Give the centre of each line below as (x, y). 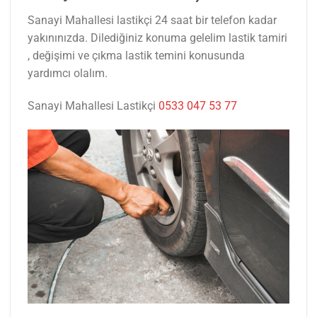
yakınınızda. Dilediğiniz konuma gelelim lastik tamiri (157, 38)
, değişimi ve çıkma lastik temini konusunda (136, 56)
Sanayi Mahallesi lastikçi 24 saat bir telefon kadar (152, 21)
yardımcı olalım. (68, 74)
